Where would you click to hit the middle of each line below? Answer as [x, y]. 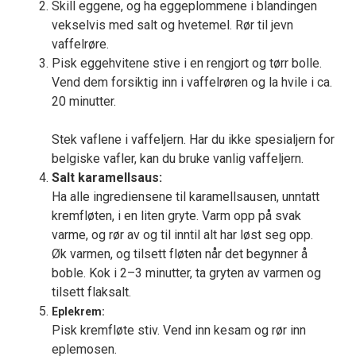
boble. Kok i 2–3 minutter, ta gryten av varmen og [186, 273]
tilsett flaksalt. [91, 292]
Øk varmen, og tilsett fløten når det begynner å [180, 254]
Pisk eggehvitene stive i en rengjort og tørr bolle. [187, 64]
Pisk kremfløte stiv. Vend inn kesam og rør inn [179, 331]
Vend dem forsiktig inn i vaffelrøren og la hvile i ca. [192, 83]
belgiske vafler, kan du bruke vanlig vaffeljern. [178, 159]
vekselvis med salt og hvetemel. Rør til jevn [172, 25]
